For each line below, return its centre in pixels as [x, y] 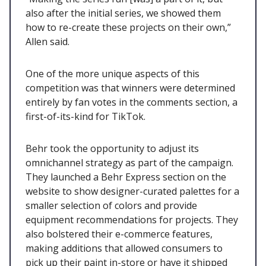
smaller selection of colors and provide [111, 205]
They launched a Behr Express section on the [126, 177]
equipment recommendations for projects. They [132, 219]
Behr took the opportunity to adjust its [112, 148]
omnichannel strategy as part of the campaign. [129, 162]
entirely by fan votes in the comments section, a [132, 102]
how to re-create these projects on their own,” [128, 27]
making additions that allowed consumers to [124, 248]
